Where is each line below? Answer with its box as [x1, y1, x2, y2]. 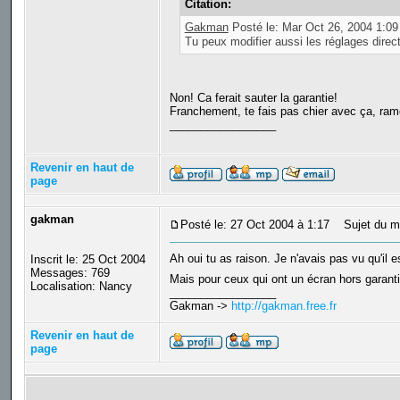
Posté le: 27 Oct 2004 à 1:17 [179, 218, 329, 232]
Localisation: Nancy [29, 279, 132, 294]
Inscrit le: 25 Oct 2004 [29, 253, 146, 267]
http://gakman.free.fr [230, 299, 337, 313]
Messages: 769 [29, 266, 110, 280]
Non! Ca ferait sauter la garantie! [169, 90, 337, 104]
